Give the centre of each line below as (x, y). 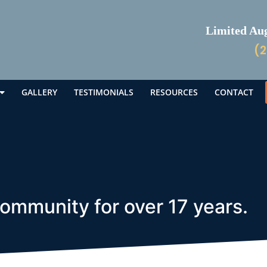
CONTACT (234, 92)
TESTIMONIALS (104, 92)
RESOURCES (174, 92)
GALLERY (40, 92)
